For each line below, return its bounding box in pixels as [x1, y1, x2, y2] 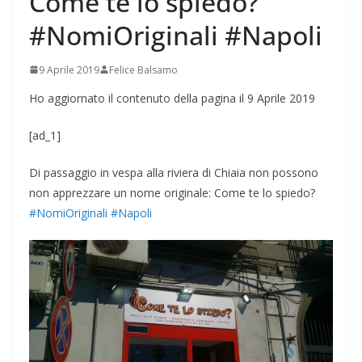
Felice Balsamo [109, 62, 178, 77]
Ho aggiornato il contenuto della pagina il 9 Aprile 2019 [29, 90, 315, 106]
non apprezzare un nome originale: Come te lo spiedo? [29, 184, 315, 200]
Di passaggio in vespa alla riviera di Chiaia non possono [29, 164, 318, 180]
